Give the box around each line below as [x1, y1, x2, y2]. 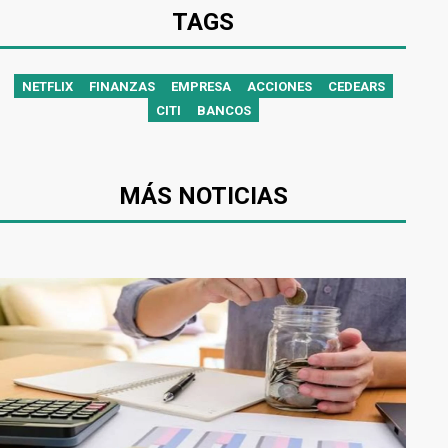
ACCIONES [246, 79, 312, 94]
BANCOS [196, 103, 251, 118]
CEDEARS [327, 79, 385, 94]
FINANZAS [88, 79, 155, 94]
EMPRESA [170, 79, 231, 94]
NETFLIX [21, 79, 73, 94]
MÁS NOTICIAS [118, 182, 288, 210]
